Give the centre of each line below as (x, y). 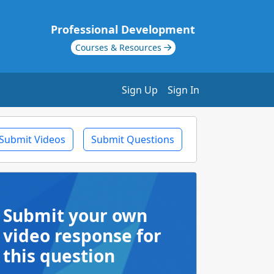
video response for (82, 235)
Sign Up (140, 90)
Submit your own (75, 215)
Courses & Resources (119, 47)
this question (59, 256)
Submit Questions (133, 140)
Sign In (183, 90)
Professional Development (123, 29)
